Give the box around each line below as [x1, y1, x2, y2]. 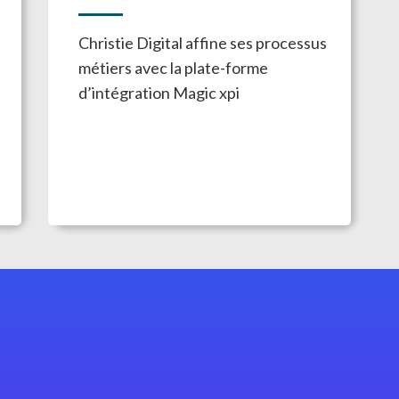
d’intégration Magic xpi [77, 82, 240, 102]
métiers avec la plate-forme [77, 57, 268, 77]
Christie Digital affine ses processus [77, 32, 327, 53]
